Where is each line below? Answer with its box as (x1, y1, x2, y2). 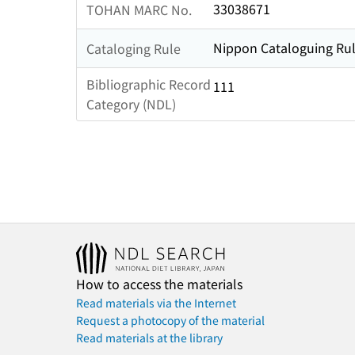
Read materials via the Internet (76, 295, 236, 311)
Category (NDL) (86, 94, 176, 114)
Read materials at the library (76, 330, 223, 346)
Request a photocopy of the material (76, 312, 265, 329)
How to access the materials (76, 274, 242, 294)
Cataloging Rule (86, 38, 181, 58)
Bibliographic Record (86, 74, 211, 94)
